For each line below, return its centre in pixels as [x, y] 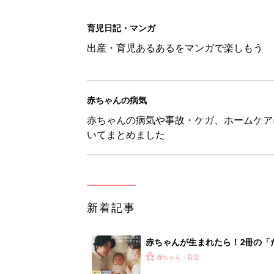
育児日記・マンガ [121, 28]
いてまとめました [126, 135]
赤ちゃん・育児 [178, 257]
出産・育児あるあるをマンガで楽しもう [175, 48]
